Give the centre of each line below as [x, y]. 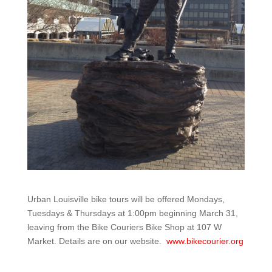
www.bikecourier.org [205, 241]
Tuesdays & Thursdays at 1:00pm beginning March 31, [132, 213]
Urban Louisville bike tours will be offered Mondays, [126, 199]
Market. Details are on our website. [97, 241]
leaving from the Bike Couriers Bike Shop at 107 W [124, 227]
